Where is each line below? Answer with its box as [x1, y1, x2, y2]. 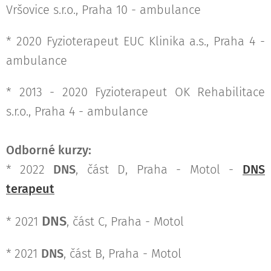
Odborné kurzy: [6, 143, 94, 158]
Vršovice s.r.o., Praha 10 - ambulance [6, 2, 201, 18]
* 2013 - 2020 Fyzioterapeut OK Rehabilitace [6, 85, 265, 100]
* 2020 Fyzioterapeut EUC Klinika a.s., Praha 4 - [6, 34, 265, 49]
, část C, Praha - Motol [67, 214, 184, 229]
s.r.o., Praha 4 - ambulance [6, 104, 148, 119]
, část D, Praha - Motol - [76, 162, 243, 177]
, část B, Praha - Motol [64, 246, 181, 261]
